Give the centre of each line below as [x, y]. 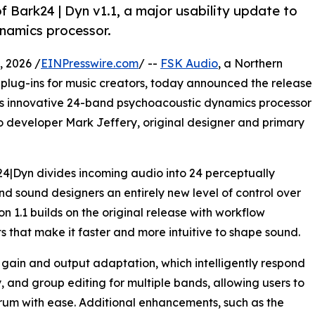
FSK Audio [189, 64]
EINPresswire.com [90, 64]
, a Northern [250, 64]
